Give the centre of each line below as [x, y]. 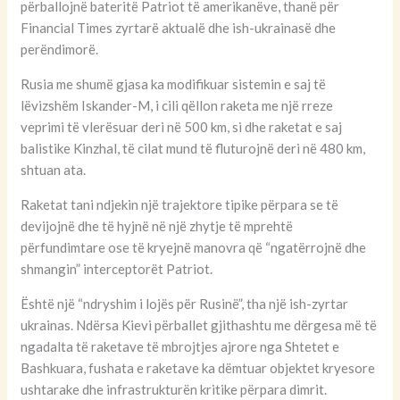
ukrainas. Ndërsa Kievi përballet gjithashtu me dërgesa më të [199, 325]
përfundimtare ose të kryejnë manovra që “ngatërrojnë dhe [194, 247]
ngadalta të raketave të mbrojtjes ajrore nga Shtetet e [180, 346]
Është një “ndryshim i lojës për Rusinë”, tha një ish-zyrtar [185, 303]
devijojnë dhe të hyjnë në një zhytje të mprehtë [157, 225]
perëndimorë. [60, 49]
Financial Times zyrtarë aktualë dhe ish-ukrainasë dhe [179, 27]
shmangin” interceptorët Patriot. [117, 268]
